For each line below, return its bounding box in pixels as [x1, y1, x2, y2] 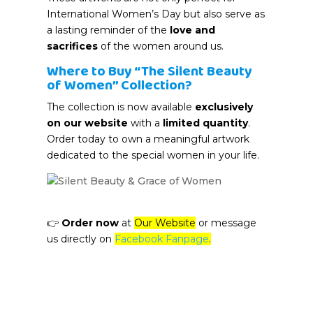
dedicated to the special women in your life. [47, 149, 260, 162]
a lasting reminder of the [47, 24, 170, 37]
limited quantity [163, 117, 249, 130]
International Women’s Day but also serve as [47, 8, 265, 21]
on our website [47, 117, 129, 130]
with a [128, 117, 163, 130]
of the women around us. [98, 40, 224, 53]
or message [196, 217, 257, 230]
